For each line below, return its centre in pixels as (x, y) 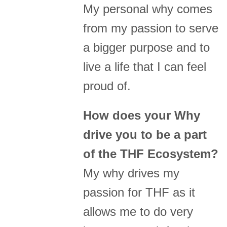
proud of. (107, 86)
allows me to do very (138, 212)
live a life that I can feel (145, 67)
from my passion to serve (151, 28)
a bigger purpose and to (147, 48)
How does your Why (142, 116)
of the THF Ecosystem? (151, 154)
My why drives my (131, 173)
